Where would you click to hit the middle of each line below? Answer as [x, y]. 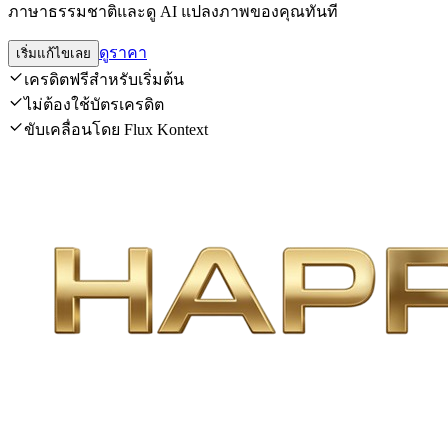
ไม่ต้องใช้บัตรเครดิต [94, 104]
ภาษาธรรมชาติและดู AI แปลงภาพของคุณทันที [173, 11]
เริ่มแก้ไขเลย [53, 53]
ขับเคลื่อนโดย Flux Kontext [116, 129]
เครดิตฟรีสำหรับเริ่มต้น [104, 79]
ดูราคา [123, 52]
